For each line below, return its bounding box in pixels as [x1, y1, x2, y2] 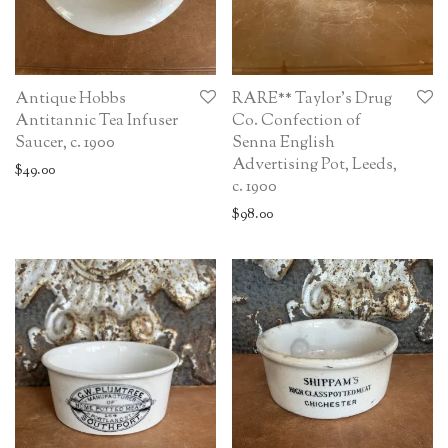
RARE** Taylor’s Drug [232, 87, 392, 111]
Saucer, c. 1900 [15, 131, 115, 155]
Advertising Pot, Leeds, [232, 153, 397, 177]
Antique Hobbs [15, 87, 126, 111]
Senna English [232, 131, 335, 155]
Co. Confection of [232, 109, 361, 133]
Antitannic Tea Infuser [15, 109, 178, 133]
